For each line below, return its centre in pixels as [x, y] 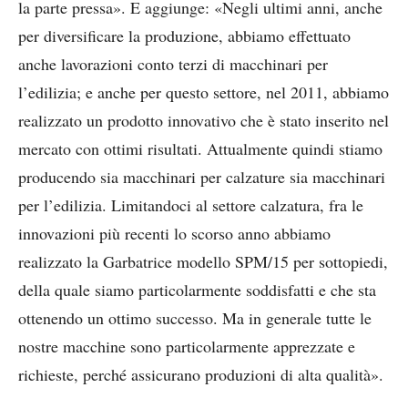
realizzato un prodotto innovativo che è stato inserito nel [204, 121]
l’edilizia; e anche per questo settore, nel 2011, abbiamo [204, 92]
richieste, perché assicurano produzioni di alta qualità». [201, 375]
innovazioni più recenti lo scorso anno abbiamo [174, 234]
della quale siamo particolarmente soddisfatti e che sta [197, 290]
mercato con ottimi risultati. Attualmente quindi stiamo [200, 149]
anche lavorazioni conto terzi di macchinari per [173, 64]
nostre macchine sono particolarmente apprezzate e [187, 347]
